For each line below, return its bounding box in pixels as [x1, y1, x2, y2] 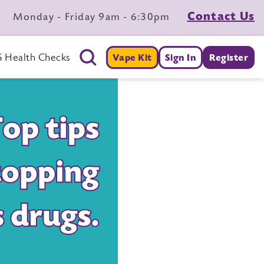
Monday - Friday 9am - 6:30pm [13, 12, 173, 23]
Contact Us [187, 11, 255, 23]
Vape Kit [112, 53, 152, 63]
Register [209, 53, 248, 63]
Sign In [164, 53, 196, 63]
